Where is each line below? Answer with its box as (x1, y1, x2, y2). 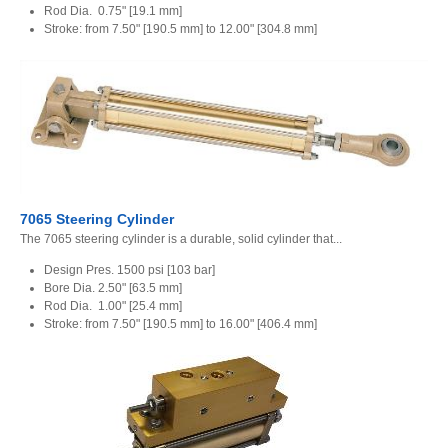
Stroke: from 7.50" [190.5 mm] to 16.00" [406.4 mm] (44, 316, 320, 331)
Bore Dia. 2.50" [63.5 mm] (44, 280, 182, 295)
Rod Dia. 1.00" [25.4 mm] (44, 298, 182, 313)
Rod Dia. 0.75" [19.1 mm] (44, 3, 182, 18)
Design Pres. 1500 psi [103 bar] (44, 262, 215, 277)
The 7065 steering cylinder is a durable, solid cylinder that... (20, 231, 342, 246)
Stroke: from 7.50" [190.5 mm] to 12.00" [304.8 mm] (44, 21, 317, 36)
